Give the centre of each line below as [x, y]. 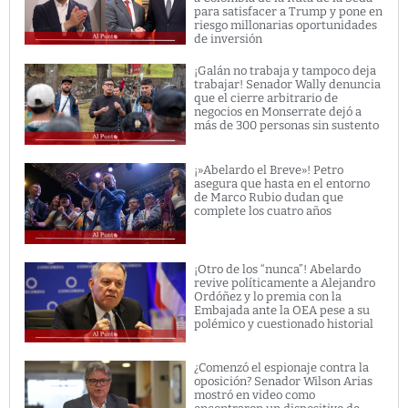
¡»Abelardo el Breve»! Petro [269, 170]
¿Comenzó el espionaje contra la [282, 368]
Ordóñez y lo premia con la [268, 296]
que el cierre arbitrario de [266, 98]
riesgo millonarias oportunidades [286, 25]
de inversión [229, 39]
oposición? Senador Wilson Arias [284, 382]
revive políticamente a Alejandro [285, 282]
